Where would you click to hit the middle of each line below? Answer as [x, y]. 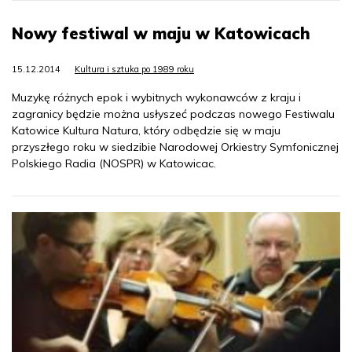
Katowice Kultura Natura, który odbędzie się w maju [146, 131]
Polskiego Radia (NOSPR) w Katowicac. [114, 164]
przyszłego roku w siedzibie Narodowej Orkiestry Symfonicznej [175, 147]
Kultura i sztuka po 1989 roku [134, 70]
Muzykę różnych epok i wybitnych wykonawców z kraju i [156, 98]
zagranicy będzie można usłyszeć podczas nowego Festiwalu [173, 114]
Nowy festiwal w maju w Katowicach [161, 34]
